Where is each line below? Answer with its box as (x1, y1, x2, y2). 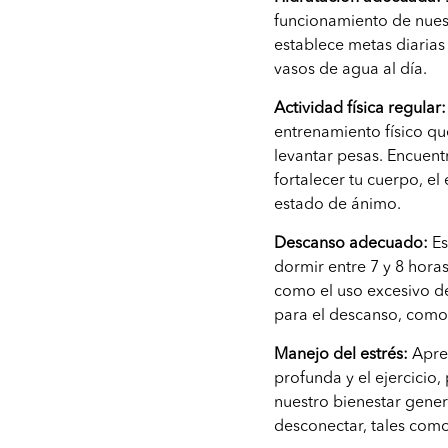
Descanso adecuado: (274, 236, 433, 253)
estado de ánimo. (274, 197, 402, 214)
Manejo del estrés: (274, 347, 409, 364)
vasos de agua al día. (274, 62, 428, 79)
